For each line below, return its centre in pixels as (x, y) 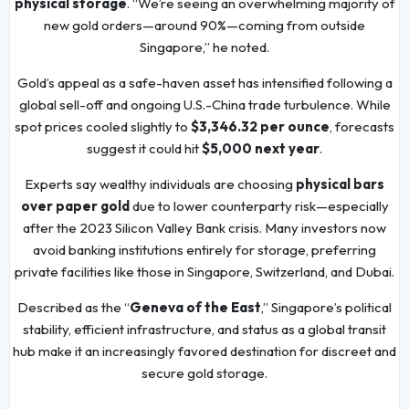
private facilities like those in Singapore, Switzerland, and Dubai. (204, 272)
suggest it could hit (144, 149)
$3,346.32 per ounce (260, 127)
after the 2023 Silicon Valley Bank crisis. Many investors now (204, 228)
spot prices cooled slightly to (103, 127)
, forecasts (362, 127)
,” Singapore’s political (326, 308)
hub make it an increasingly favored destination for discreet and (204, 351)
